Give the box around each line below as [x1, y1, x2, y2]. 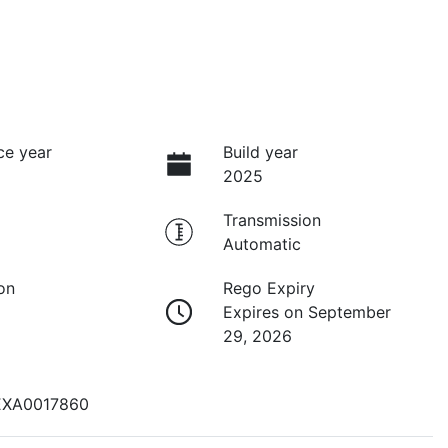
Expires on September [222, 302, 391, 323]
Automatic [222, 234, 301, 255]
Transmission [222, 210, 321, 231]
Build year [222, 142, 298, 163]
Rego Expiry [222, 278, 315, 299]
